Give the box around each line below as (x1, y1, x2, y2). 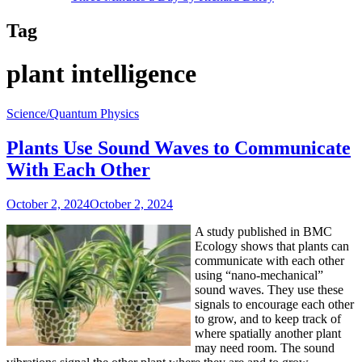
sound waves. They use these (195, 282, 343, 297)
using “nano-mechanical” (195, 267, 323, 282)
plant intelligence (6, 59, 196, 89)
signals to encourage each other (195, 297, 354, 311)
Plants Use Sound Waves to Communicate (6, 137, 351, 158)
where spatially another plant (195, 326, 341, 340)
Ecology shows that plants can (195, 238, 349, 253)
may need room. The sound (195, 340, 335, 355)
